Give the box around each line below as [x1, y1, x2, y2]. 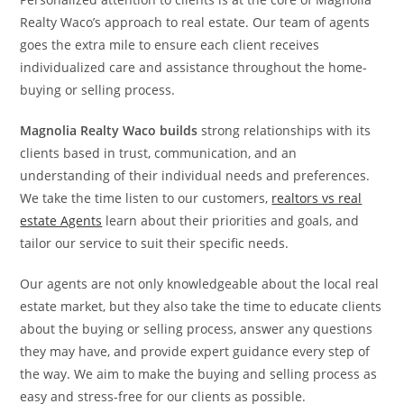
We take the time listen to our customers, [20, 189, 272, 207]
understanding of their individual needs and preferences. [20, 167, 371, 184]
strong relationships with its [197, 122, 372, 139]
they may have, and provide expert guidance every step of [20, 343, 371, 360]
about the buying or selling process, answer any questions [20, 320, 373, 337]
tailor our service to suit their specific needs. [20, 234, 289, 252]
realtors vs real [271, 189, 363, 207]
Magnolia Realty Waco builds [20, 122, 198, 139]
